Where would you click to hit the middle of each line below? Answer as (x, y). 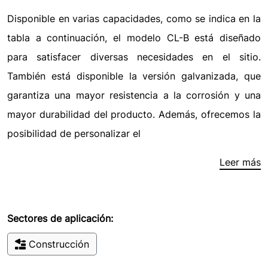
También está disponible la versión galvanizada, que (134, 76)
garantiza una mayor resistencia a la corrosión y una (134, 95)
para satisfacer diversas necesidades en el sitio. (134, 57)
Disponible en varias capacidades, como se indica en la (134, 19)
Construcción (59, 244)
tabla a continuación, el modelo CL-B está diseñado (134, 38)
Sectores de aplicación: (60, 219)
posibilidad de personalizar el (74, 134)
